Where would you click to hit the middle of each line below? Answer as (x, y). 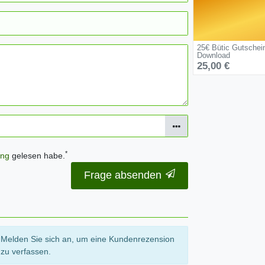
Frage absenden (123, 175)
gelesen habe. (37, 155)
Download (213, 55)
